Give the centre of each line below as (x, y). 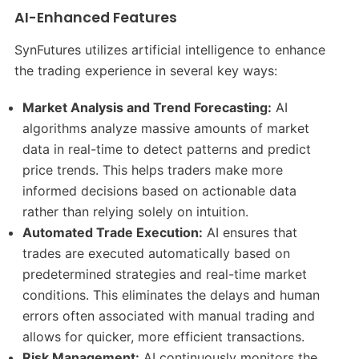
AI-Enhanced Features (95, 17)
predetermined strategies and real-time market (165, 274)
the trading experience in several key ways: (145, 70)
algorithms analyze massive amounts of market (166, 128)
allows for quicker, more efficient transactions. (164, 336)
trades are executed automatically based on (157, 253)
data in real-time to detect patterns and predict (167, 149)
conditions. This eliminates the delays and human (171, 294)
